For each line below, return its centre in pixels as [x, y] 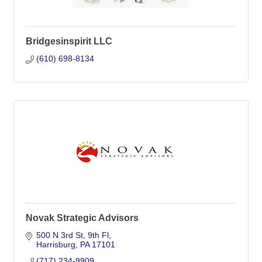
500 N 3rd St [59, 235]
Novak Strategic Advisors [82, 218]
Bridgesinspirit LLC [69, 41]
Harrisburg [56, 244]
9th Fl [98, 235]
